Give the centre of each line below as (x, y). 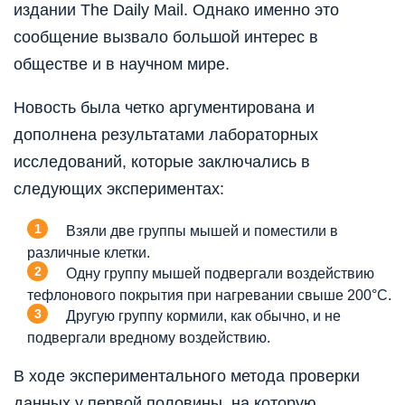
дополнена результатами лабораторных (166, 134)
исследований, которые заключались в (162, 161)
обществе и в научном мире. (122, 64)
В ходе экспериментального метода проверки (187, 376)
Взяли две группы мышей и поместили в (202, 231)
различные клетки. (89, 252)
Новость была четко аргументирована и (164, 107)
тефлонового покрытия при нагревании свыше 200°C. (209, 295)
